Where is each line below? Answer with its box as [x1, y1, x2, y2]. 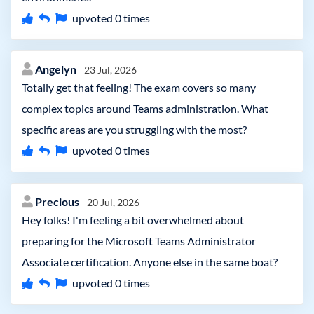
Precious [35, 195, 81, 208]
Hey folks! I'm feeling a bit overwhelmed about [22, 213, 244, 226]
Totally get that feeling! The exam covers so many [22, 81, 256, 94]
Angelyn [35, 62, 78, 76]
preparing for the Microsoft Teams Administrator [22, 234, 256, 247]
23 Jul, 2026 [84, 64, 137, 76]
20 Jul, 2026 [87, 196, 139, 208]
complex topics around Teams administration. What [22, 102, 268, 115]
